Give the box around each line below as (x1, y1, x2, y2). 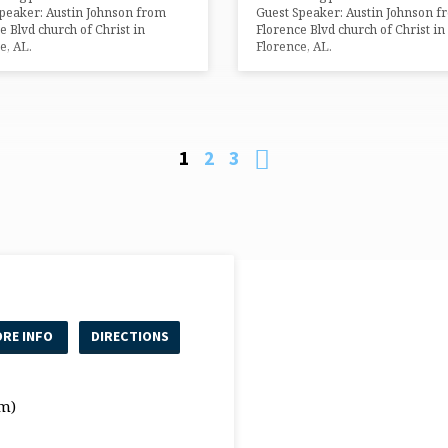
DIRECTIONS (90, 326, 169, 345)
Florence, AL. (255, 38, 332, 56)
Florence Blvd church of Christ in (255, 21, 445, 39)
